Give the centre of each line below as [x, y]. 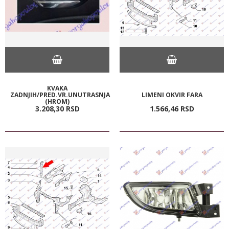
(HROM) [57, 101]
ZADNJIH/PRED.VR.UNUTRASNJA [60, 95]
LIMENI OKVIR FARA [172, 95]
